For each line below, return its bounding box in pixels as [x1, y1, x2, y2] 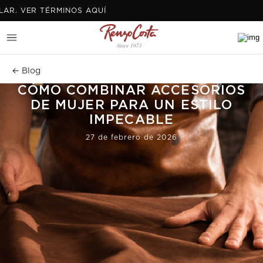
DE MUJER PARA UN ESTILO [30, 99, 233, 112]
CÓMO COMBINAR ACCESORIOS [17, 84, 246, 97]
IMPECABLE [89, 113, 174, 126]
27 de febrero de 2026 [86, 134, 177, 141]
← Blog [12, 67, 41, 75]
